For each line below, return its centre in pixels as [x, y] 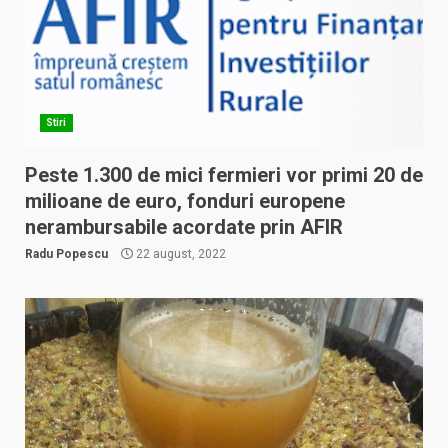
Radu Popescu [66, 254]
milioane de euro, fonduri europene [185, 201]
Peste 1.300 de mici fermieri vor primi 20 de [224, 175]
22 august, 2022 [179, 254]
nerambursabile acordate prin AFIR [184, 227]
